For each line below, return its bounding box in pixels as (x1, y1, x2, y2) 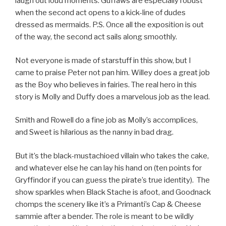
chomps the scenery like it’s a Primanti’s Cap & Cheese (15, 199, 201, 209)
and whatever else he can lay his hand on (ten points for (15, 163, 202, 173)
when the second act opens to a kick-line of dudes (15, 8, 186, 18)
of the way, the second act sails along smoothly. (15, 32, 177, 42)
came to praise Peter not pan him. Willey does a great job (15, 68, 210, 77)
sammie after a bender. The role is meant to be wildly (15, 211, 194, 221)
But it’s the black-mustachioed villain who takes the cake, (15, 151, 209, 160)
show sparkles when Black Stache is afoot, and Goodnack (15, 187, 211, 197)
